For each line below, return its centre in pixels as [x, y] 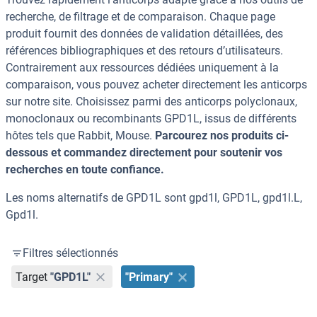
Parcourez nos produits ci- [222, 136]
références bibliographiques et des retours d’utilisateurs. [144, 51]
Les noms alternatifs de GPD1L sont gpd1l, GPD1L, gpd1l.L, [154, 198]
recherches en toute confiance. [85, 170]
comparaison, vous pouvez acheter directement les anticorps [156, 85]
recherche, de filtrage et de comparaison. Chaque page [140, 17]
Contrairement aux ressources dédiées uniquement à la [142, 68]
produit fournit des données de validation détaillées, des [144, 34]
